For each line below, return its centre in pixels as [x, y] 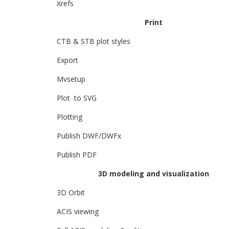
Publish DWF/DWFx [89, 136]
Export [67, 60]
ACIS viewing [78, 211]
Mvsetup [71, 79]
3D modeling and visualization [154, 174]
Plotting [70, 117]
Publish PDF [77, 155]
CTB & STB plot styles [94, 41]
